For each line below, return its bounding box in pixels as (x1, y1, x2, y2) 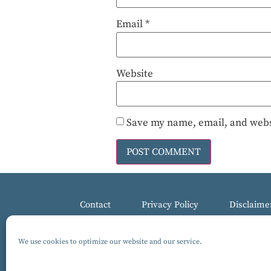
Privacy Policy (142, 199, 198, 211)
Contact (80, 199, 111, 211)
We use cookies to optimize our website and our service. (18, 237, 202, 246)
